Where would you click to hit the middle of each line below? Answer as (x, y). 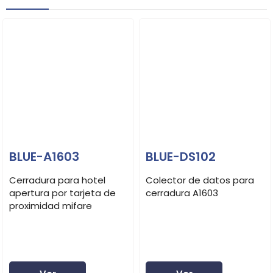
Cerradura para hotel (57, 180)
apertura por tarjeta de (62, 193)
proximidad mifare (51, 205)
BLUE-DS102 (181, 157)
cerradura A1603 (182, 193)
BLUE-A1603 (44, 157)
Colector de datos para (200, 180)
